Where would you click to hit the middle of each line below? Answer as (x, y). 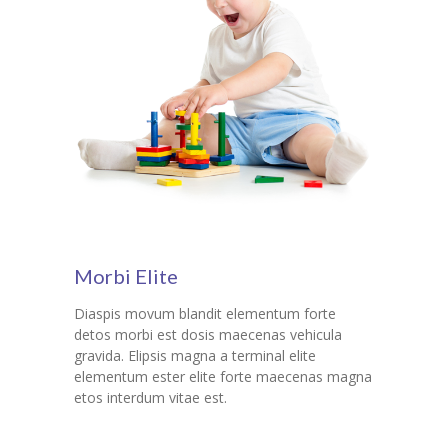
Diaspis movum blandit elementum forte (205, 314)
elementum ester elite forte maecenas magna (223, 377)
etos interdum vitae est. (150, 398)
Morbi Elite (126, 276)
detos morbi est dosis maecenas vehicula (208, 335)
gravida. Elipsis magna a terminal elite (195, 356)
